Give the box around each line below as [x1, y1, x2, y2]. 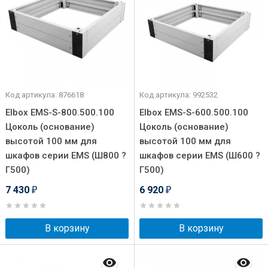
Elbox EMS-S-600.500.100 [139, 107, 248, 118]
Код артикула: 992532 [139, 90, 218, 99]
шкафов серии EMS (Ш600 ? [139, 150, 260, 161]
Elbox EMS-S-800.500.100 [5, 107, 114, 118]
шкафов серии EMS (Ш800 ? [5, 150, 126, 161]
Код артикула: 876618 [5, 90, 84, 99]
